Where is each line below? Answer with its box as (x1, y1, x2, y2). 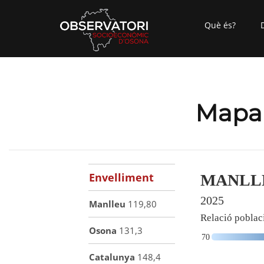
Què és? (204, 19, 236, 31)
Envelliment (89, 170, 154, 184)
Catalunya (89, 251, 136, 263)
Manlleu (89, 198, 126, 210)
